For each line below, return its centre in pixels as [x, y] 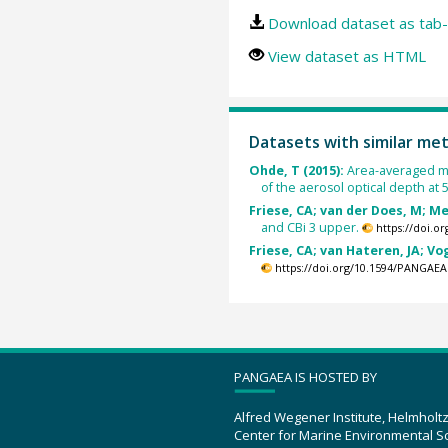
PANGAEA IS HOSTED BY [305, 376]
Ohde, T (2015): [297, 170]
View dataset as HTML [346, 55]
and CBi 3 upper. [310, 228]
